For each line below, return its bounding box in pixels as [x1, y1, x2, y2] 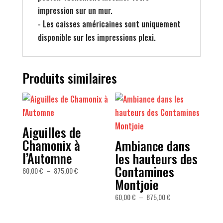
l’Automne [22, 148, 72, 168]
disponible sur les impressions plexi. [37, 31, 156, 44]
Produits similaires [22, 68, 117, 88]
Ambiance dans [115, 136, 191, 156]
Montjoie [115, 175, 159, 195]
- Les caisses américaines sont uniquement [37, 18, 181, 30]
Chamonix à [22, 135, 80, 155]
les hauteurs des [115, 149, 198, 169]
